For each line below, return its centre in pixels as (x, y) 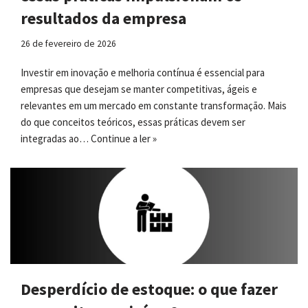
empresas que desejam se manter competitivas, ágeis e (139, 89)
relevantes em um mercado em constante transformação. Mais (154, 106)
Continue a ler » (124, 139)
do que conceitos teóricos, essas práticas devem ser (133, 122)
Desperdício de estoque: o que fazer (149, 289)
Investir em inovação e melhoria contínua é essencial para (143, 73)
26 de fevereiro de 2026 (68, 44)
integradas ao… (56, 139)
